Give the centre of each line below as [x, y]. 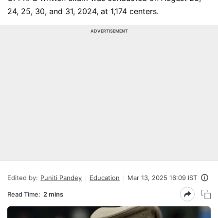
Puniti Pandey [61, 178]
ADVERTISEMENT [109, 31]
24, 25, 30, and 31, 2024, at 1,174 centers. [83, 11]
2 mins [53, 194]
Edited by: [23, 178]
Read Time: [24, 194]
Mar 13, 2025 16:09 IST [162, 178]
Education [105, 178]
